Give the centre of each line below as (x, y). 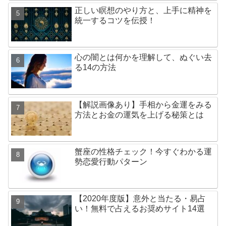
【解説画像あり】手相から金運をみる (144, 104)
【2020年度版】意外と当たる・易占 (140, 199)
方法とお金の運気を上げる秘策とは (139, 115)
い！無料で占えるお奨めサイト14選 (140, 209)
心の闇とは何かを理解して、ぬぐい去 (144, 58)
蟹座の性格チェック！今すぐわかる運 (144, 152)
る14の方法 (96, 68)
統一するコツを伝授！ (115, 20)
